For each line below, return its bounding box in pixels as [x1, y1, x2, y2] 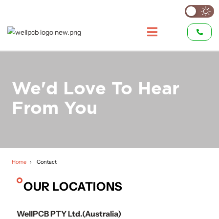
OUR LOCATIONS [23, 179, 123, 194]
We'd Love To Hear [12, 82, 179, 97]
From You [12, 101, 97, 117]
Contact [37, 158, 57, 165]
